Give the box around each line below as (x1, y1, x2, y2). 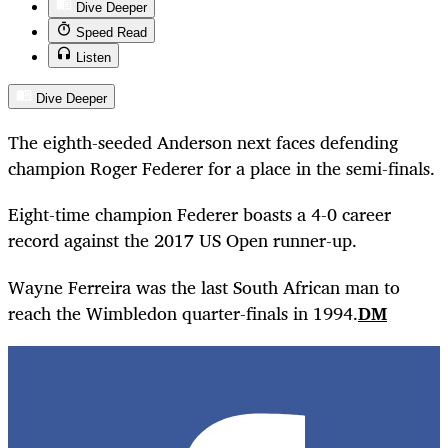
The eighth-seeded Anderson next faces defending (8, 127, 398, 158)
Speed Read (76, 25, 147, 41)
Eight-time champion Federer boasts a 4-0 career (8, 199, 391, 230)
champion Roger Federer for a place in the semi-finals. (8, 153, 435, 184)
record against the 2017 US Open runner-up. (8, 225, 357, 256)
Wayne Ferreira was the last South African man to (8, 271, 400, 302)
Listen (76, 50, 111, 66)
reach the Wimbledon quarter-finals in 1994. (8, 297, 358, 328)
